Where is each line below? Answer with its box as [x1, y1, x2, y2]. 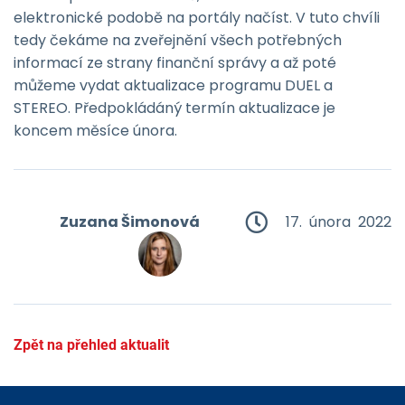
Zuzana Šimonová [60, 212, 200, 232]
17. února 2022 [286, 212, 391, 232]
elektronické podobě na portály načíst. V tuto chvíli [14, 7, 380, 28]
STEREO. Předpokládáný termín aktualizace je [14, 98, 335, 118]
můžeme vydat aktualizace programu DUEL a [14, 75, 333, 96]
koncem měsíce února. [14, 120, 177, 141]
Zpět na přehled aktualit [14, 336, 169, 353]
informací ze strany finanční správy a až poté [14, 52, 336, 73]
